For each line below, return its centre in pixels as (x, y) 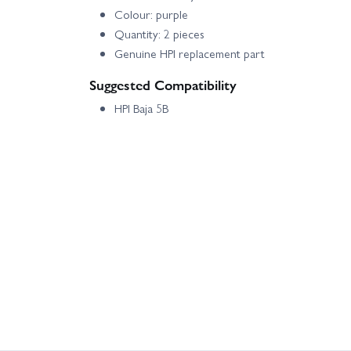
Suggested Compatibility (163, 85)
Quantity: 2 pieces (159, 34)
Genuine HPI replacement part (190, 54)
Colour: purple (151, 14)
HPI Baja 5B (141, 109)
